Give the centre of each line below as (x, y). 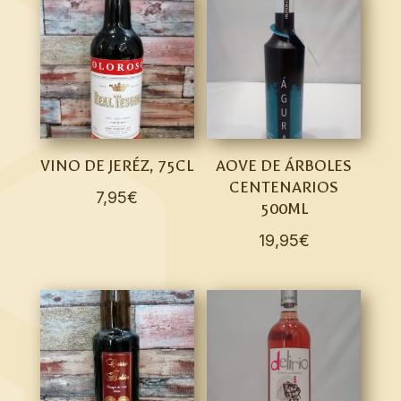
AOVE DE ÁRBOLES (284, 166)
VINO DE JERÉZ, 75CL (117, 166)
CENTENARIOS (284, 188)
